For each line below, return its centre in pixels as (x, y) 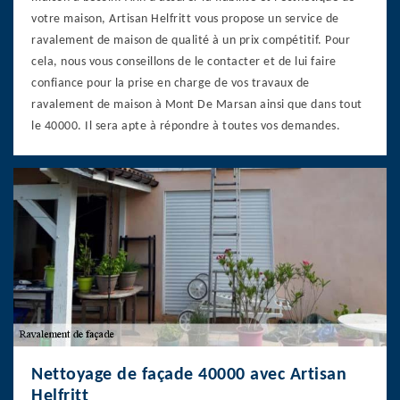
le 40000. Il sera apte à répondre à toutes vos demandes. (186, 126)
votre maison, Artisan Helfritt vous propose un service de (185, 19)
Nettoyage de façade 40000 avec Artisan (189, 375)
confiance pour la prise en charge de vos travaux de (171, 83)
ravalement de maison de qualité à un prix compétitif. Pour (191, 40)
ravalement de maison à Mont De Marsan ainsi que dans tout (197, 104)
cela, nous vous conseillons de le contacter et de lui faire (184, 62)
